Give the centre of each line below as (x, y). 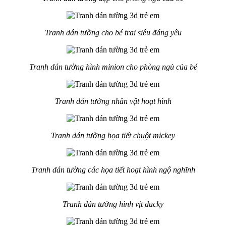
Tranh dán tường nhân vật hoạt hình (113, 101)
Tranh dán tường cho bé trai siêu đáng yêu (113, 33)
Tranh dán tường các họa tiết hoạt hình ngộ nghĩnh (113, 170)
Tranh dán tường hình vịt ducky (113, 204)
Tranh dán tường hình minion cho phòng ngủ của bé (113, 67)
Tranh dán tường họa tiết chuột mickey (113, 136)
